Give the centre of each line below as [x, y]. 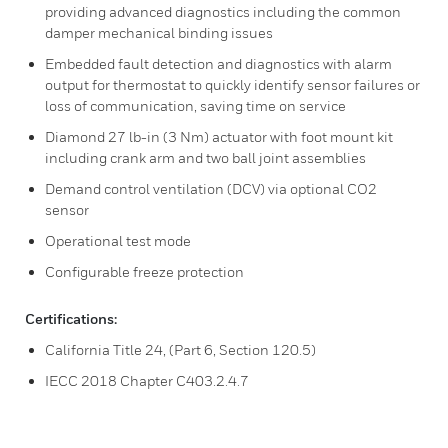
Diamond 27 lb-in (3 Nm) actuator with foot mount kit [219, 136]
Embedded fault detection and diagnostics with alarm [218, 63]
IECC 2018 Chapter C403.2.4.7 [147, 380]
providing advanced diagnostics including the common [223, 11]
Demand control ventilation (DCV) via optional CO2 [211, 188]
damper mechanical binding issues [159, 32]
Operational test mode [118, 240]
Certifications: [71, 318]
